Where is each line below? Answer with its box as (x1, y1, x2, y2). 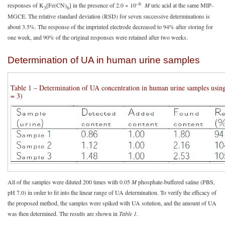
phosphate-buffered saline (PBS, (137, 177, 215, 186)
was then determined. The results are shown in (8, 209, 118, 217)
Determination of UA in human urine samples (8, 54, 200, 65)
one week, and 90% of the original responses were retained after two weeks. (8, 33, 188, 41)
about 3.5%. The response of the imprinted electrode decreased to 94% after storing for (8, 22, 213, 31)
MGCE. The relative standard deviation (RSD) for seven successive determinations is (8, 12, 210, 20)
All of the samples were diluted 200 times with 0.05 (8, 177, 132, 186)
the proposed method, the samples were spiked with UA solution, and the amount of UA (8, 198, 216, 207)
